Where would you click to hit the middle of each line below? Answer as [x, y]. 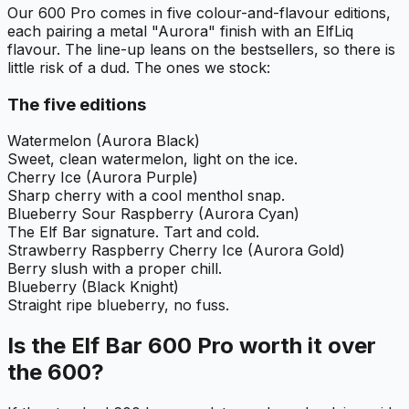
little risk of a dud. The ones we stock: [139, 67]
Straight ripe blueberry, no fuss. [118, 305]
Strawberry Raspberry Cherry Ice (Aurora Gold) [176, 251]
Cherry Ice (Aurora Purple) [103, 178]
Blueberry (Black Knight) [93, 287]
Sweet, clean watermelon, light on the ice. [152, 159]
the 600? [56, 372]
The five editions [77, 104]
